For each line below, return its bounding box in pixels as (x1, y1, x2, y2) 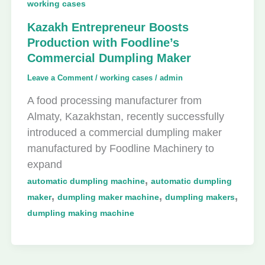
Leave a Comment (27, 73, 93, 83)
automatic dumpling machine (27, 176, 145, 186)
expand (27, 158, 62, 170)
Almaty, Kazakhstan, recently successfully (27, 110, 224, 122)
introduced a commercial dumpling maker (27, 126, 222, 138)
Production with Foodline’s (27, 36, 179, 50)
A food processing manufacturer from (27, 94, 202, 106)
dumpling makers (164, 192, 235, 202)
